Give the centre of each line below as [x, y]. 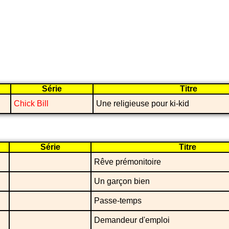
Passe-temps [118, 201]
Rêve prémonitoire [128, 162]
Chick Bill [31, 104]
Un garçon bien [122, 181]
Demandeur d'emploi [132, 220]
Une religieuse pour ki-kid [143, 104]
